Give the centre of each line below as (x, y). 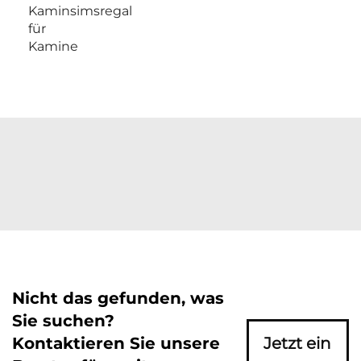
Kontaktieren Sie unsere (116, 343)
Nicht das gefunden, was (118, 298)
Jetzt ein (298, 343)
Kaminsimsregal (80, 11)
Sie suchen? (63, 321)
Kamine (53, 46)
